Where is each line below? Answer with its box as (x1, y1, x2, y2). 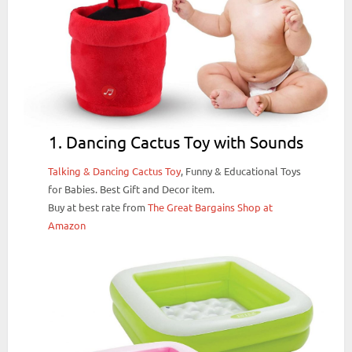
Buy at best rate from (48, 200, 148, 214)
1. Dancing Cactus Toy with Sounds (49, 130, 303, 152)
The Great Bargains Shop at (148, 200, 273, 214)
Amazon (48, 218, 86, 233)
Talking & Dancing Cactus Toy (48, 164, 181, 178)
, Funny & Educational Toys (181, 164, 302, 178)
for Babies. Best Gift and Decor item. (48, 182, 215, 196)
